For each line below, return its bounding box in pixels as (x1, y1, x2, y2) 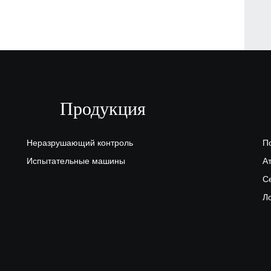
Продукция (60, 99, 146, 119)
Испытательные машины (27, 156, 125, 166)
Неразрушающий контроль (27, 138, 133, 148)
